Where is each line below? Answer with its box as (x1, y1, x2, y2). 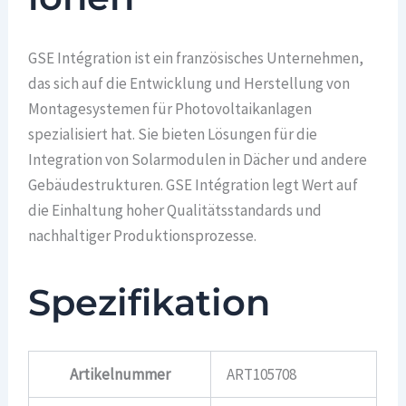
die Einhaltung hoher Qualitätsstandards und (28, 199, 323, 220)
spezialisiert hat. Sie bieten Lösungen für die (28, 123, 318, 144)
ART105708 (227, 364, 297, 385)
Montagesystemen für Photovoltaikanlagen (28, 98, 313, 119)
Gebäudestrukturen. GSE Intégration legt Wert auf (28, 174, 359, 195)
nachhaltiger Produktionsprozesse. (28, 225, 257, 246)
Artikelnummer (69, 364, 170, 385)
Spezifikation (28, 280, 271, 325)
